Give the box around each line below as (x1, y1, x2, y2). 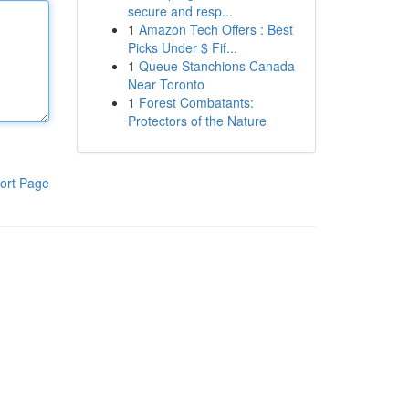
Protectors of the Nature (127, 111, 267, 130)
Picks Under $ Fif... (127, 38, 237, 57)
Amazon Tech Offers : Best (138, 20, 293, 38)
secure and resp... (127, 2, 233, 20)
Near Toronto (127, 75, 204, 93)
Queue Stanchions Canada (138, 57, 295, 75)
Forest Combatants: (138, 93, 254, 111)
